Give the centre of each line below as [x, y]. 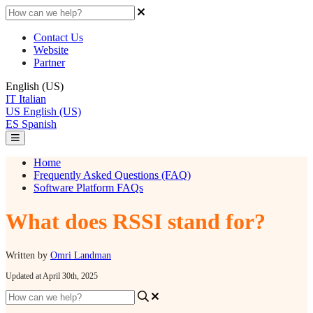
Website [51, 50]
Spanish [39, 124]
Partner [49, 63]
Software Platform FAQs [88, 188]
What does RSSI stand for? [136, 222]
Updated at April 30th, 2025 [52, 276]
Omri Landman [81, 255]
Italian [32, 99]
